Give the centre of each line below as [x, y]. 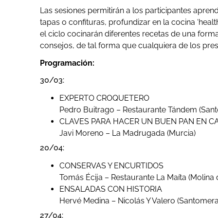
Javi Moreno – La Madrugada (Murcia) [127, 133]
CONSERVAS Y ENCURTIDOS [111, 166]
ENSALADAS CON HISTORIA [111, 189]
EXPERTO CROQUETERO [104, 98]
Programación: [67, 63]
